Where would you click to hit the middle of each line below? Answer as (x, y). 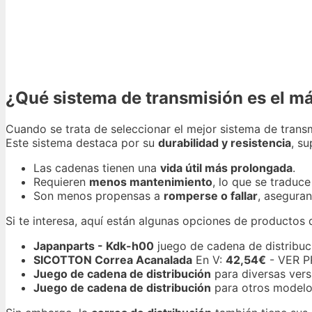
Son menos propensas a (99, 196)
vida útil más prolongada (226, 168)
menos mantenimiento (151, 182)
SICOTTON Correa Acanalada (113, 260)
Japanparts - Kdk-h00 (94, 246)
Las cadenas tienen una (97, 168)
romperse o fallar (211, 196)
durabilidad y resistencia (225, 143)
